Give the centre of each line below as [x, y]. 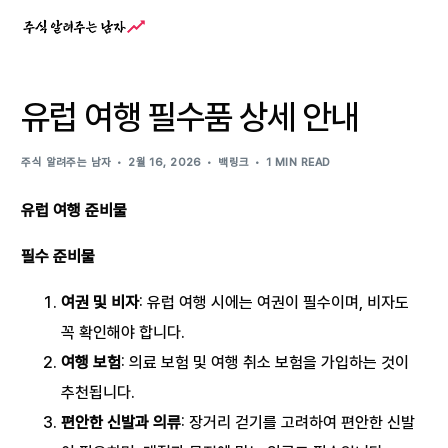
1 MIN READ [298, 162]
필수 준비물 [58, 256]
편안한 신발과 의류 [121, 422]
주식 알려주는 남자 [66, 162]
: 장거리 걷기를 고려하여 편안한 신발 [298, 422]
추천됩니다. [98, 392]
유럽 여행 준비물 [74, 210]
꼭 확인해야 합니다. [123, 332]
